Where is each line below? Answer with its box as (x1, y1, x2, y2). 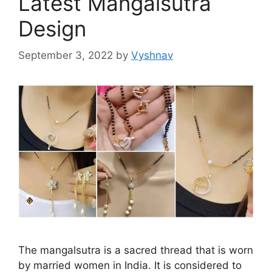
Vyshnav (131, 49, 173, 62)
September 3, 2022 (18, 49, 113, 62)
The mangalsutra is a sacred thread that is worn (18, 243, 253, 256)
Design (18, 15, 86, 41)
